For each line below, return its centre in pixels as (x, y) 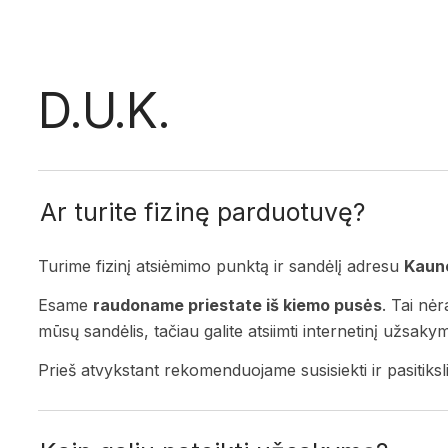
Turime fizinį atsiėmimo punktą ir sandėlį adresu (221, 266)
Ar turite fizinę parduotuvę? (202, 212)
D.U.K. (104, 111)
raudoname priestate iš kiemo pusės (237, 305)
